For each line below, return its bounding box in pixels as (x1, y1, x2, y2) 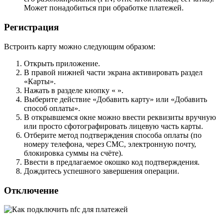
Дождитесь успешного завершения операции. (24, 166, 179, 175)
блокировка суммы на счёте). (24, 148, 123, 157)
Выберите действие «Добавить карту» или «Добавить (24, 95, 207, 104)
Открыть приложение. (24, 59, 100, 68)
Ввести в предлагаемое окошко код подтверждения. (24, 157, 200, 166)
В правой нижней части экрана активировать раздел (24, 68, 203, 77)
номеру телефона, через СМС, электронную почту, (24, 139, 196, 148)
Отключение (4, 185, 58, 196)
